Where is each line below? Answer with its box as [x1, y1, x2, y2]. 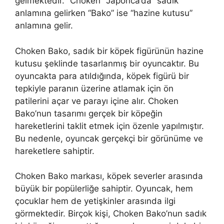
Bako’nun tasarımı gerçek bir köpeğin [15, 108, 162, 118]
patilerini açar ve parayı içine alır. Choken [15, 95, 178, 106]
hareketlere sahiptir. [15, 145, 94, 156]
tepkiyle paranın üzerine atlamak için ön [15, 83, 173, 93]
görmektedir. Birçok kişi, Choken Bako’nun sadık [15, 208, 206, 219]
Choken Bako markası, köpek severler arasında [15, 171, 203, 181]
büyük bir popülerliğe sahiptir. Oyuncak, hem [15, 183, 193, 194]
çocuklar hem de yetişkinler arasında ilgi [15, 196, 175, 206]
